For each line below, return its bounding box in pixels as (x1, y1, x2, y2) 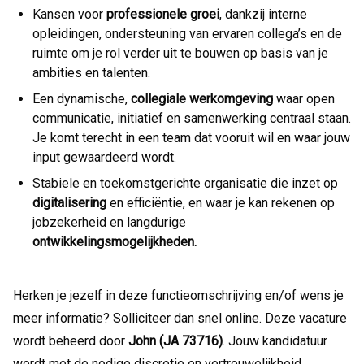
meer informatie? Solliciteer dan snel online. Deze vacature (13, 310, 347, 326)
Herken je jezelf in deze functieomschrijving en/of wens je (13, 288, 344, 303)
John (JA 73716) (128, 333, 223, 349)
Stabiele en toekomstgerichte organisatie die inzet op (32, 175, 338, 191)
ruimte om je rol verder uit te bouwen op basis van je (32, 45, 328, 61)
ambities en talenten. (32, 65, 150, 80)
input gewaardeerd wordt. (32, 149, 176, 165)
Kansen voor (32, 6, 106, 22)
